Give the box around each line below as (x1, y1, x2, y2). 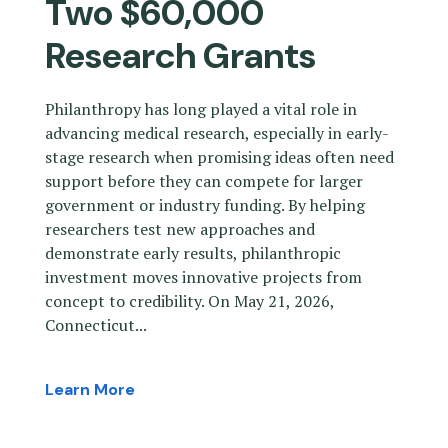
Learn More (45, 379, 135, 401)
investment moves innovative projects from (45, 266, 362, 289)
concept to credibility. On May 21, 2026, (45, 290, 334, 313)
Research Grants (45, 32, 316, 80)
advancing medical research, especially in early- (45, 122, 389, 145)
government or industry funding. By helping (45, 194, 365, 217)
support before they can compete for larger (45, 170, 363, 193)
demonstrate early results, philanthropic (45, 242, 341, 265)
